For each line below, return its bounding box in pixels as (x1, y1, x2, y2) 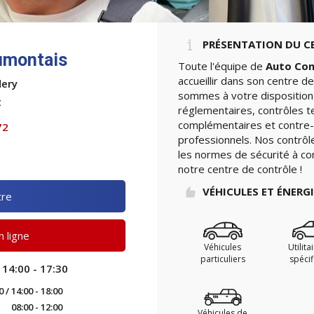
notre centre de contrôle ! (178, 162, 302, 176)
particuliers (200, 253, 245, 265)
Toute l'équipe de (178, 59, 266, 73)
